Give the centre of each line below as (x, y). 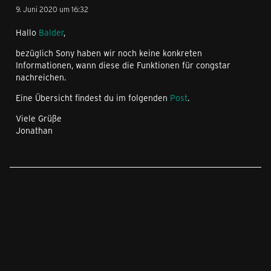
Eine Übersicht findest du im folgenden (93, 98)
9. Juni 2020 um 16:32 (52, 9)
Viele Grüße (39, 118)
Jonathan (34, 130)
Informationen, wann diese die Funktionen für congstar (123, 65)
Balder (51, 32)
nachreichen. (41, 77)
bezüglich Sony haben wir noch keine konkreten (109, 53)
